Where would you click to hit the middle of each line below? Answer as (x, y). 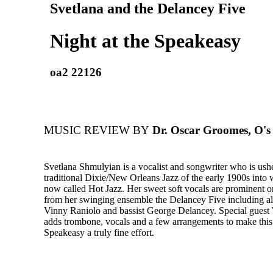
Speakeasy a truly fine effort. (99, 233)
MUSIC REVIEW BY (97, 130)
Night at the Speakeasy (145, 41)
